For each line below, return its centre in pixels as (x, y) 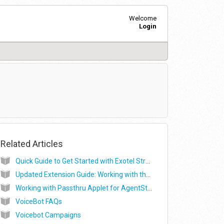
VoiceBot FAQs (38, 202)
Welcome (142, 18)
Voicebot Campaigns (48, 215)
